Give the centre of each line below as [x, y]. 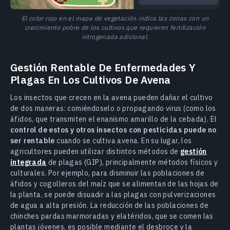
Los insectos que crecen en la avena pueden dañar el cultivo [112, 98]
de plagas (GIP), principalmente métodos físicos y [132, 162]
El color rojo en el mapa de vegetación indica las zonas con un [115, 18]
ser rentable [33, 141]
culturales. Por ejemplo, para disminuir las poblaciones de [108, 173]
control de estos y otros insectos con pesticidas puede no [113, 130]
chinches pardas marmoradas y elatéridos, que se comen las [112, 216]
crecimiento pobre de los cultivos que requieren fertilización [115, 27]
